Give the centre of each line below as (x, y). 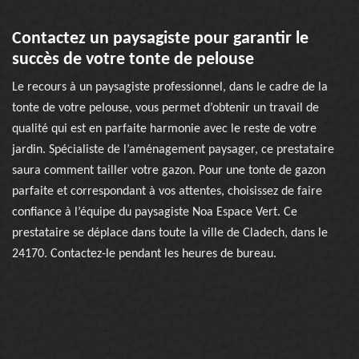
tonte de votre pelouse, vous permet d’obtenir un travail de (165, 108)
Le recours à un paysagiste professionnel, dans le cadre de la (170, 87)
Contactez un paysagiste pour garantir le (160, 39)
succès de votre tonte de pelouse (133, 60)
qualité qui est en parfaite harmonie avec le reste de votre (164, 129)
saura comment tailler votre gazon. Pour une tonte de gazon (169, 171)
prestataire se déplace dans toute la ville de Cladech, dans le (170, 233)
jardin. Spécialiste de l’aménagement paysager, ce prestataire (173, 150)
